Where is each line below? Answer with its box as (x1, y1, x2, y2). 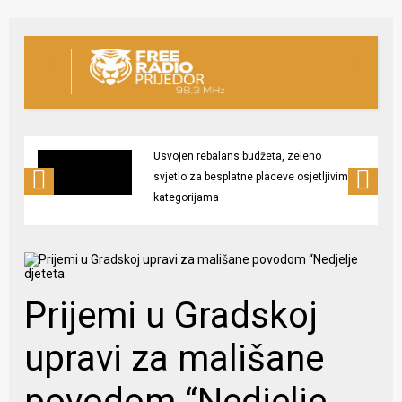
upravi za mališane (24, 337, 325, 380)
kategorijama (153, 191, 220, 205)
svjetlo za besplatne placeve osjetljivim (153, 170, 349, 184)
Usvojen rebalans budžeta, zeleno (153, 150, 322, 163)
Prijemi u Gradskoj (24, 294, 319, 337)
